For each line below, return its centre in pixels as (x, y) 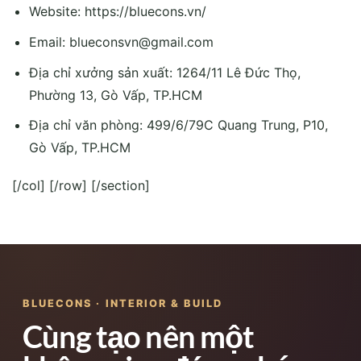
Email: (49, 41)
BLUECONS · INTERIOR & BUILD (123, 303)
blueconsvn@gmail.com (141, 41)
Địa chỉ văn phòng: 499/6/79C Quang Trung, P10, (178, 125)
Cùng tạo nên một (138, 336)
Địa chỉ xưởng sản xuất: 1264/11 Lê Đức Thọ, (164, 72)
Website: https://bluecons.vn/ (117, 12)
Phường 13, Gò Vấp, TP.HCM (115, 95)
